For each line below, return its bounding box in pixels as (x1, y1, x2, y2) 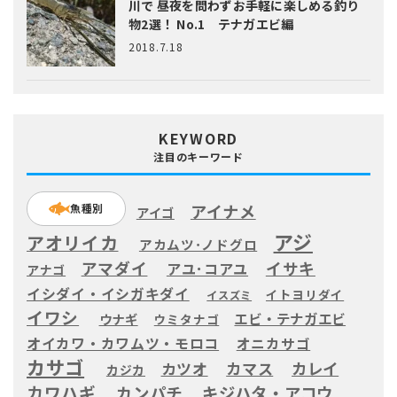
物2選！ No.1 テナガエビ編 (128, 15, 294, 34)
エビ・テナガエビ (234, 307, 346, 328)
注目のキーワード (153, 148, 244, 164)
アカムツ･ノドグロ (138, 234, 258, 253)
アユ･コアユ (166, 257, 249, 279)
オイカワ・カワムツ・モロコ (27, 332, 220, 354)
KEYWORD (158, 127, 239, 149)
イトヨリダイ (265, 284, 345, 303)
